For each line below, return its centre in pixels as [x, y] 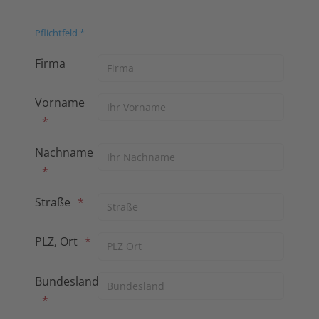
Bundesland [67, 281]
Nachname [66, 153]
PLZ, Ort [56, 242]
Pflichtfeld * [60, 33]
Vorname [61, 103]
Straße [53, 203]
